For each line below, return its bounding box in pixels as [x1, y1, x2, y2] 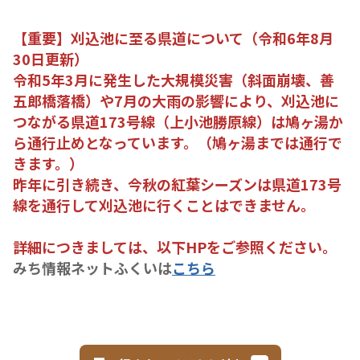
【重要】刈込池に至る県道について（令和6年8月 [13, 27, 333, 48]
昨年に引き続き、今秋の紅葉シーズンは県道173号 [13, 173, 342, 194]
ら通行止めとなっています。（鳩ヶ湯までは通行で [13, 131, 342, 153]
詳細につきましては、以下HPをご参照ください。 [13, 235, 337, 257]
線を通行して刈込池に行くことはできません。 [13, 194, 315, 215]
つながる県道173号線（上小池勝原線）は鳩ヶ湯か [13, 110, 343, 132]
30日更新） [13, 47, 88, 69]
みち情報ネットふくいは [13, 256, 172, 278]
